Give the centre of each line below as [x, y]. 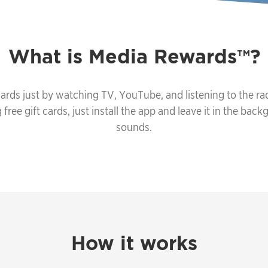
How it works [134, 243]
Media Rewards [162, 56]
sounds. [134, 127]
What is [48, 56]
